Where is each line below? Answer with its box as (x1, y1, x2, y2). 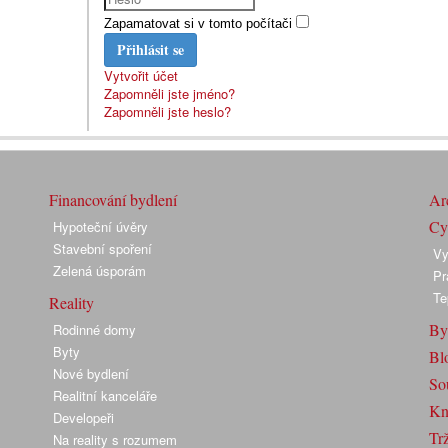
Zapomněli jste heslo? (103, 102, 231, 121)
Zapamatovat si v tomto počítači (103, 16, 292, 31)
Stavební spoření (53, 239, 152, 258)
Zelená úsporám (53, 261, 146, 280)
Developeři (53, 408, 114, 427)
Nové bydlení (53, 364, 129, 383)
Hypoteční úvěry (53, 217, 148, 236)
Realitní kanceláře (53, 386, 157, 405)
